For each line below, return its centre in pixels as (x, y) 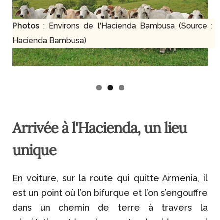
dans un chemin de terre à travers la (110, 208)
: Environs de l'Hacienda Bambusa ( (112, 26)
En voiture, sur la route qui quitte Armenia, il (110, 178)
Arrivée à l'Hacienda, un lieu (99, 128)
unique (34, 150)
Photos (28, 26)
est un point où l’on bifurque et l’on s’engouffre (110, 193)
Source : (197, 26)
